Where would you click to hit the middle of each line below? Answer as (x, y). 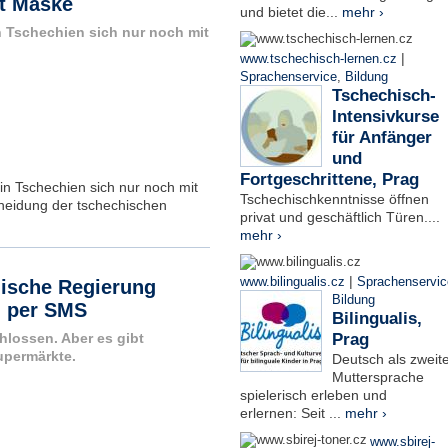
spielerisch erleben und (313, 394)
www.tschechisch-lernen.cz (318, 58)
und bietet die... (290, 11)
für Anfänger (381, 137)
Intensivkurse (385, 116)
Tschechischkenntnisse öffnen (334, 198)
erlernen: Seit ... (292, 412)
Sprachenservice (288, 76)
